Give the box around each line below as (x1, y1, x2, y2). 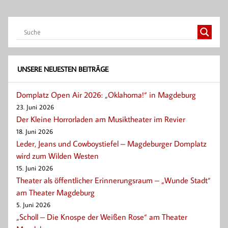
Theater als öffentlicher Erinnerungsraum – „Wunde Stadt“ (16, 175, 211, 186)
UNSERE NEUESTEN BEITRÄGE (17, 64, 108, 74)
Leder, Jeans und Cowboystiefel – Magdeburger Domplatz (16, 138, 207, 149)
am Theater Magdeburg (16, 187, 95, 198)
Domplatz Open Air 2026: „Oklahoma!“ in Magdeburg (16, 90, 196, 100)
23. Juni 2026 (16, 103, 54, 111)
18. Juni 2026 (16, 127, 53, 136)
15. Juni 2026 (16, 164, 53, 173)
